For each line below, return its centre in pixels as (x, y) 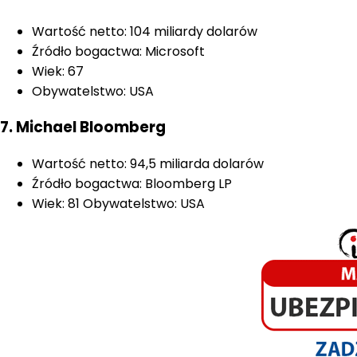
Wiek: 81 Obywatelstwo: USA (118, 204)
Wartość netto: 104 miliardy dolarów (145, 31)
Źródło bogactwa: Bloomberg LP (132, 184)
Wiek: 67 (58, 71)
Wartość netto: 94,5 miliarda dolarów (148, 164)
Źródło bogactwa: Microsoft (118, 51)
